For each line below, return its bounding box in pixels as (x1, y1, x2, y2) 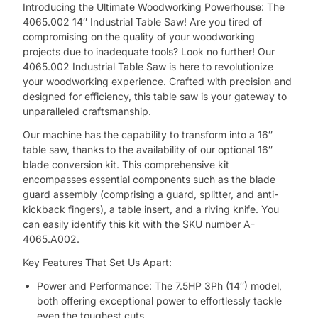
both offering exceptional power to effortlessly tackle (37, 294, 283, 307)
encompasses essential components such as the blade (23, 172, 276, 185)
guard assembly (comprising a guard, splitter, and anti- (23, 187, 279, 200)
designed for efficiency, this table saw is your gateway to (23, 89, 287, 102)
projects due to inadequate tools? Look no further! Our (23, 45, 275, 57)
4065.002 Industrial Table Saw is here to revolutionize (23, 60, 274, 72)
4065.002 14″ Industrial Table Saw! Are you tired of (23, 15, 263, 28)
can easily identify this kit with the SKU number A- (23, 217, 256, 230)
